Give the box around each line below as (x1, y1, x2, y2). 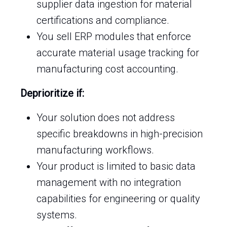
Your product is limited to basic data (36, 160, 196, 172)
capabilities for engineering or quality (36, 193, 200, 205)
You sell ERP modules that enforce (36, 30, 191, 43)
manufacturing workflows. (36, 144, 154, 156)
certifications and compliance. (36, 14, 169, 26)
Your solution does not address (36, 111, 175, 124)
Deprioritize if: (20, 87, 84, 99)
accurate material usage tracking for (36, 47, 199, 59)
